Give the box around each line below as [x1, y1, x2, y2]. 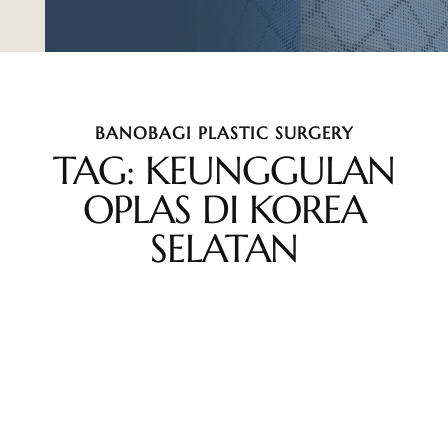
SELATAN [150, 223, 298, 273]
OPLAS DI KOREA [82, 184, 366, 234]
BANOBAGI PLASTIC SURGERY [94, 122, 354, 145]
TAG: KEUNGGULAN [53, 145, 395, 195]
